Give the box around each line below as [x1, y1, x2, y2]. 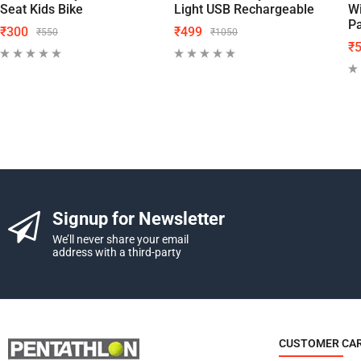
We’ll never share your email [52, 233, 189, 246]
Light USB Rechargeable [174, 2, 314, 17]
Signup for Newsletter [52, 209, 225, 229]
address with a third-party [52, 246, 181, 259]
